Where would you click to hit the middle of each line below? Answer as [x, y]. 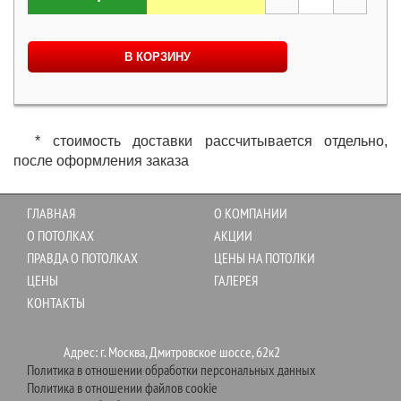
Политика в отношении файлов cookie [122, 388]
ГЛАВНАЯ [51, 213]
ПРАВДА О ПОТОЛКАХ [82, 258]
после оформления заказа [101, 161]
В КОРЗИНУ [158, 57]
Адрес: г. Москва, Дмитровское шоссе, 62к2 [171, 352]
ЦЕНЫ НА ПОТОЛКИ [264, 258]
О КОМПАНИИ [251, 213]
